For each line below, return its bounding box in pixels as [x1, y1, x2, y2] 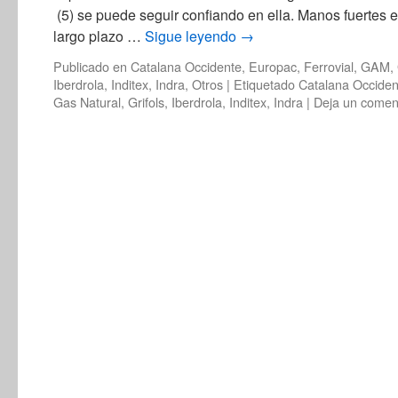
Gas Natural [53, 92, 121, 111]
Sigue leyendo [145, 26, 240, 46]
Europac [249, 57, 297, 76]
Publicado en [53, 57, 127, 76]
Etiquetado [234, 75, 295, 93]
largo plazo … [53, 26, 145, 46]
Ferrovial [304, 57, 354, 76]
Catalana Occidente [131, 57, 242, 76]
